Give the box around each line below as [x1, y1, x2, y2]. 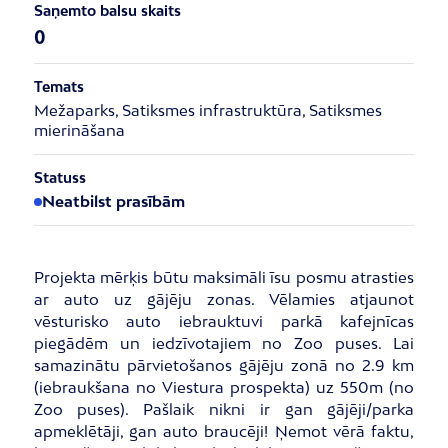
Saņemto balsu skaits [33, 2, 181, 20]
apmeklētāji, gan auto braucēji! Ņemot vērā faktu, [33, 422, 415, 441]
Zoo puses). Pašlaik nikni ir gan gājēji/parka [33, 400, 415, 419]
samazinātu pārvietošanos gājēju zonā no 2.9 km [33, 356, 415, 375]
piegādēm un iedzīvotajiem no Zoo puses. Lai [33, 334, 415, 353]
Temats [33, 78, 84, 96]
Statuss [33, 169, 86, 187]
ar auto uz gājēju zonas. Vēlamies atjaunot [33, 290, 415, 309]
